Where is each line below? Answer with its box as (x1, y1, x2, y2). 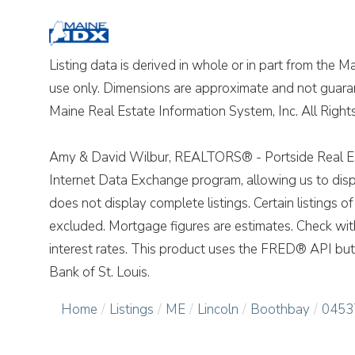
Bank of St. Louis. (49, 262, 150, 281)
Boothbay (250, 300, 310, 319)
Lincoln (197, 300, 239, 319)
